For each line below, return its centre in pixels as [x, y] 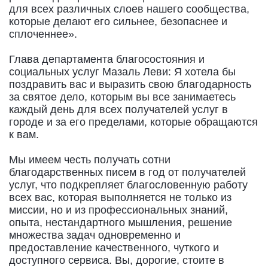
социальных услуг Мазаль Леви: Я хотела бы [122, 71]
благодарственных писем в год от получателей [127, 172]
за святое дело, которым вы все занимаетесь [122, 97]
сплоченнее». [43, 34]
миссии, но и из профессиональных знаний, [118, 210]
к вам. [24, 134]
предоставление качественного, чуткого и [114, 247]
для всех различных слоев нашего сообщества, [129, 9]
